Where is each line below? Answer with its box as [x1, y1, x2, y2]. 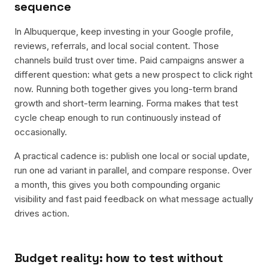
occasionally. [14, 126, 67, 138]
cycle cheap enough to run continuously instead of [14, 112, 221, 123]
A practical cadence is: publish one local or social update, [14, 150, 249, 162]
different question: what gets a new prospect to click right [14, 69, 252, 80]
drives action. [14, 208, 69, 219]
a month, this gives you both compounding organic [14, 179, 221, 190]
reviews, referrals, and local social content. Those [14, 40, 219, 51]
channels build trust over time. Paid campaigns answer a [14, 54, 244, 66]
